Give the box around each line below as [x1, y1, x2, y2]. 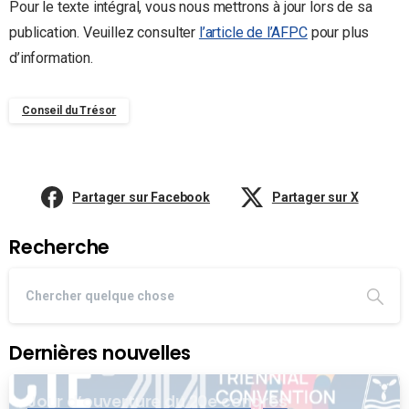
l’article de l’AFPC [198, 23, 308, 41]
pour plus [307, 23, 370, 41]
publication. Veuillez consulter [9, 23, 199, 41]
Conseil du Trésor [22, 103, 117, 117]
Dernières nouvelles [9, 340, 192, 366]
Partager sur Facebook [72, 189, 211, 204]
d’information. [9, 48, 93, 67]
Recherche [9, 234, 110, 260]
